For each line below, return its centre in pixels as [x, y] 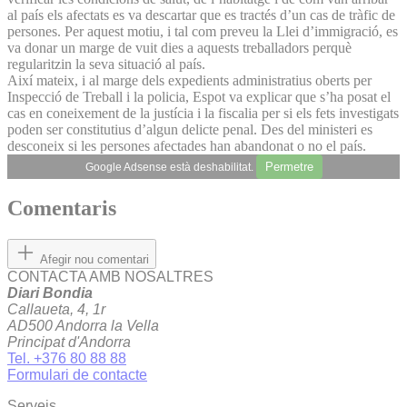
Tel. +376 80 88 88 [67, 359]
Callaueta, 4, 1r [56, 310]
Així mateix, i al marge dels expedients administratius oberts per [189, 80]
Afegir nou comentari [94, 260]
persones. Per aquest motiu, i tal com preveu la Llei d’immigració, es [203, 31]
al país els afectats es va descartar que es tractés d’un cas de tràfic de [201, 15]
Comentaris [62, 208]
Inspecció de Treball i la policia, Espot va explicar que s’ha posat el [199, 96]
